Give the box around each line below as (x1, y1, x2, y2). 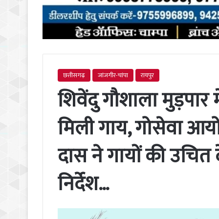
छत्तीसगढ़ (63, 69, 85, 81)
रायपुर (141, 69, 154, 81)
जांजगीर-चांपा (98, 69, 128, 81)
